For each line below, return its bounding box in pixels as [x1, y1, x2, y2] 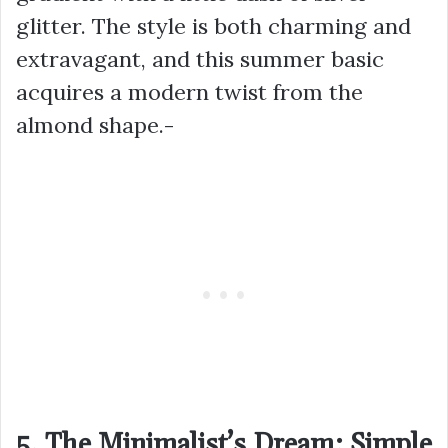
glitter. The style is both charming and [16, 11, 411, 40]
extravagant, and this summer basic [16, 44, 384, 73]
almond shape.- [16, 110, 174, 139]
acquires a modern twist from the [16, 77, 363, 106]
